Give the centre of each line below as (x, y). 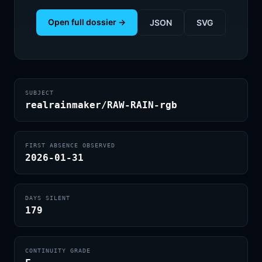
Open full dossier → (87, 22)
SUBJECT (39, 93)
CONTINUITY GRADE (58, 251)
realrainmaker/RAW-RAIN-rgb (101, 105)
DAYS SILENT (48, 198)
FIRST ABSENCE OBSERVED (70, 145)
